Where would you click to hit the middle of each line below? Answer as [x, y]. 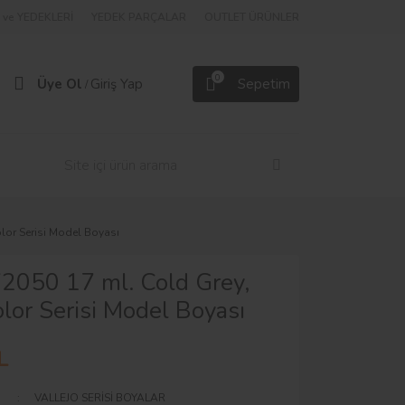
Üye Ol [60, 84]
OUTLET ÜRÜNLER [252, 17]
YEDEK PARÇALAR [139, 17]
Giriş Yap [117, 84]
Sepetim [264, 84]
